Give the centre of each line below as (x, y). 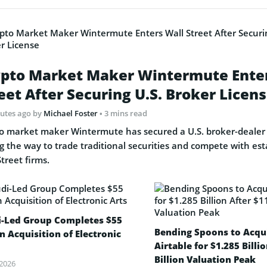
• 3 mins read (123, 113)
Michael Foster (71, 113)
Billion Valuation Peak (205, 259)
